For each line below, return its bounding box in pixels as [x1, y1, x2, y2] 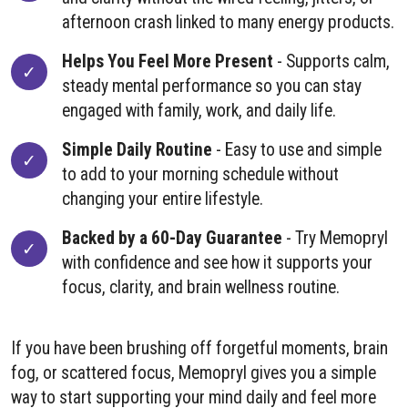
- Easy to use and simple [212, 139, 382, 161]
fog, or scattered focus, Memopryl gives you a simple [11, 362, 376, 384]
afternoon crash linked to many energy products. [62, 12, 394, 34]
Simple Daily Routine [62, 139, 212, 161]
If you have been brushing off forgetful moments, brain [11, 338, 388, 360]
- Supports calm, [273, 51, 390, 73]
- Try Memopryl [282, 228, 388, 250]
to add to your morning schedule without [62, 164, 339, 186]
